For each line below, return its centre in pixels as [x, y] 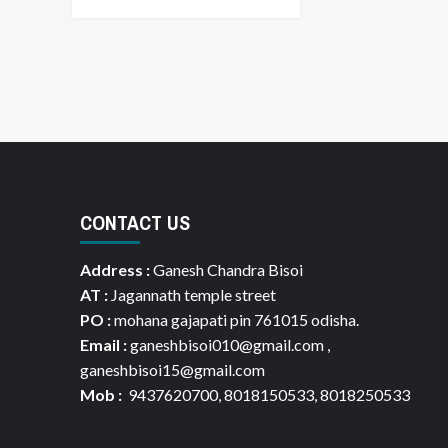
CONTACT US [134, 222]
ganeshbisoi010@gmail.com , [228, 344]
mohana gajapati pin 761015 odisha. [234, 319]
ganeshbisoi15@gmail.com [172, 369]
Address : [114, 269]
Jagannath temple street [191, 294]
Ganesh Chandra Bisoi [226, 269]
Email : [103, 344]
